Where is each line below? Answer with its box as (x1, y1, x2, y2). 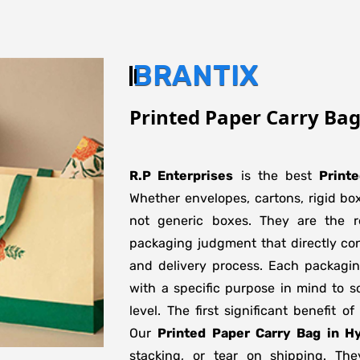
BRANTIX (133, 59, 260, 92)
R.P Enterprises (129, 168, 234, 183)
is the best (233, 168, 320, 183)
